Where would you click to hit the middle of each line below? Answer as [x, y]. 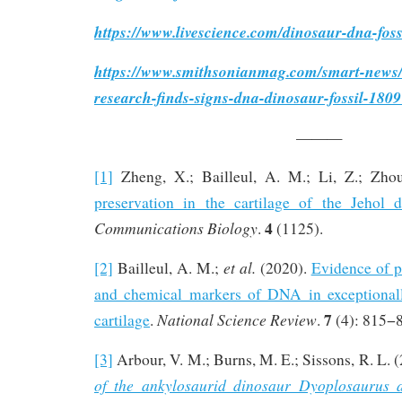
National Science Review [237, 319]
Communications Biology [176, 227]
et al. [239, 267]
